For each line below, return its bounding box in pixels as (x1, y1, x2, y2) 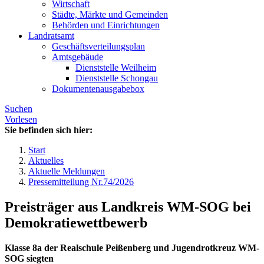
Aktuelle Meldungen (28, 166, 105, 177)
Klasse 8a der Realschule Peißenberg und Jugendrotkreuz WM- (5, 243, 259, 253)
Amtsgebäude (52, 52, 103, 62)
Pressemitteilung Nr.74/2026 (28, 177, 134, 187)
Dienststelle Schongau (75, 73, 158, 84)
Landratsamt (28, 31, 74, 41)
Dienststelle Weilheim (75, 62, 156, 73)
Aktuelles (28, 156, 64, 166)
